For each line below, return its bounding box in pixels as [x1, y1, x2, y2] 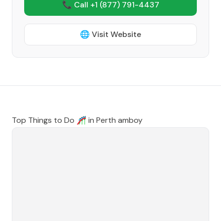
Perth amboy [96, 115, 143, 125]
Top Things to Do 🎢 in [12, 115, 96, 125]
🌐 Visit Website [80, 29, 141, 39]
